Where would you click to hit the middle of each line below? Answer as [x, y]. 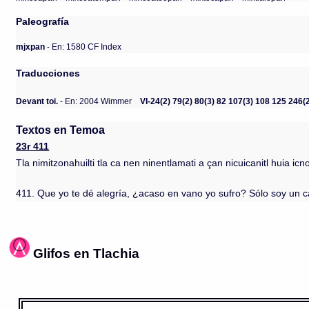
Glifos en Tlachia [87, 253]
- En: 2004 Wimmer [95, 101]
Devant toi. [37, 101]
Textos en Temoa [61, 130]
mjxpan [31, 46]
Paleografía [43, 21]
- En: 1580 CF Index [83, 46]
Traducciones [48, 73]
